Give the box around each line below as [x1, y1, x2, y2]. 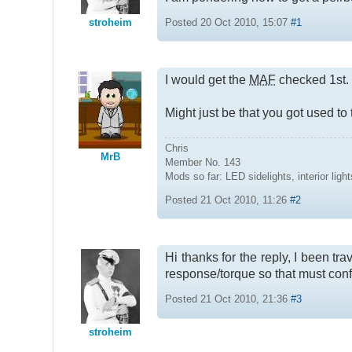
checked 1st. [276, 73, 350, 87]
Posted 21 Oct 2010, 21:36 [165, 293, 291, 306]
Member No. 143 [165, 156, 241, 168]
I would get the [165, 73, 250, 87]
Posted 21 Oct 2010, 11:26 [165, 193, 291, 206]
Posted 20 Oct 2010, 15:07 [165, 16, 291, 28]
